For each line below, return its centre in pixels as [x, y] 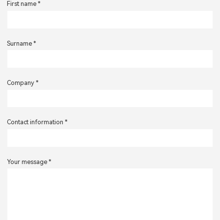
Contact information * [37, 122]
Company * [23, 83]
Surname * [21, 43]
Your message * [29, 162]
